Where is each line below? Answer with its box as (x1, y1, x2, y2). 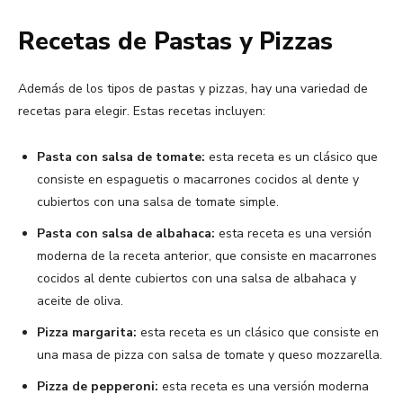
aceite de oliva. (37, 291, 123, 309)
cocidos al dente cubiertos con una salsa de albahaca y (37, 269, 356, 287)
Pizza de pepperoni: (37, 377, 158, 395)
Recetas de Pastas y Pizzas (18, 24, 333, 58)
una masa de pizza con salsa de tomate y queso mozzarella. (37, 345, 382, 363)
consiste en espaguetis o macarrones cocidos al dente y (37, 170, 359, 188)
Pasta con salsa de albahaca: (37, 224, 215, 242)
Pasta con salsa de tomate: (37, 148, 205, 166)
